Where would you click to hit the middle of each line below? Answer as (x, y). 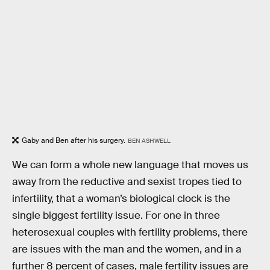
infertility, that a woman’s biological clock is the (121, 199)
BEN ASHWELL (149, 140)
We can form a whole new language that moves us (130, 165)
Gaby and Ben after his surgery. (74, 140)
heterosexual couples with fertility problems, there (130, 233)
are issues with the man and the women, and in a (127, 250)
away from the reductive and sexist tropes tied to (127, 182)
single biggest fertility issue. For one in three (116, 216)
